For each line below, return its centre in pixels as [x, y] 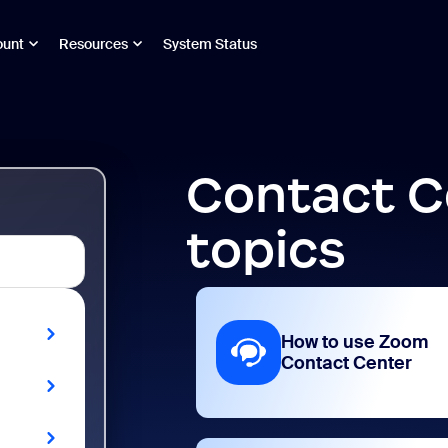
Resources [93, 43]
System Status [210, 43]
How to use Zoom [354, 341]
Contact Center [346, 362]
